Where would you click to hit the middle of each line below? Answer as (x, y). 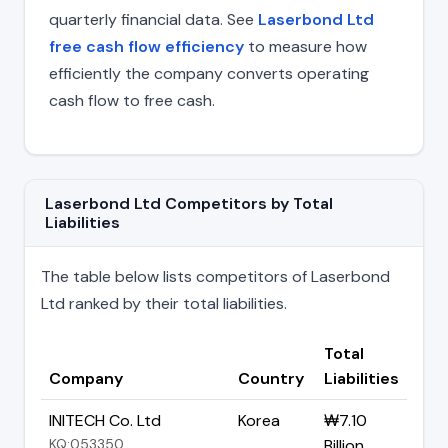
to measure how (305, 46)
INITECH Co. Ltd (105, 420)
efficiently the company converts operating (209, 73)
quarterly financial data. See (153, 19)
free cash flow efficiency (146, 46)
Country (271, 378)
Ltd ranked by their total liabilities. (164, 303)
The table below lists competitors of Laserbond (215, 276)
